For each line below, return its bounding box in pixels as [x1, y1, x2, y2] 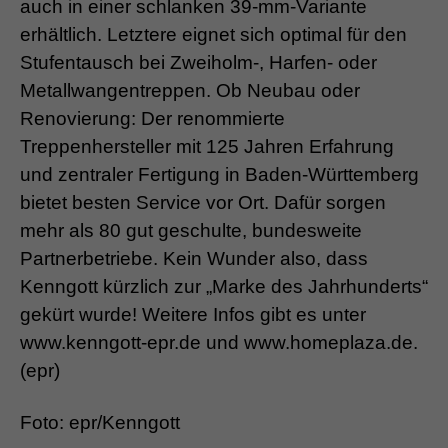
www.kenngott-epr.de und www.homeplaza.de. [20, 332, 418, 354]
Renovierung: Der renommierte [20, 108, 285, 130]
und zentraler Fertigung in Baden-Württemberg [20, 164, 419, 186]
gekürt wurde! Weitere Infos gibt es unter [20, 304, 366, 326]
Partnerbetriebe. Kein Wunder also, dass [20, 248, 368, 270]
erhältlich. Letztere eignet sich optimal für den [20, 24, 407, 46]
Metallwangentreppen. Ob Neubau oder [20, 80, 360, 102]
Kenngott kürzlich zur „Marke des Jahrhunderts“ [20, 276, 428, 298]
